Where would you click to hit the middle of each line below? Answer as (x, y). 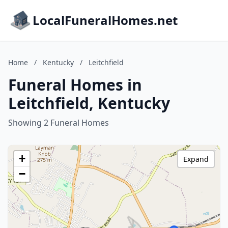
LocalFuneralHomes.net (105, 20)
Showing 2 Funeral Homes (59, 123)
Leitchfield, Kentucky (89, 103)
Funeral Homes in (75, 85)
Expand (196, 159)
